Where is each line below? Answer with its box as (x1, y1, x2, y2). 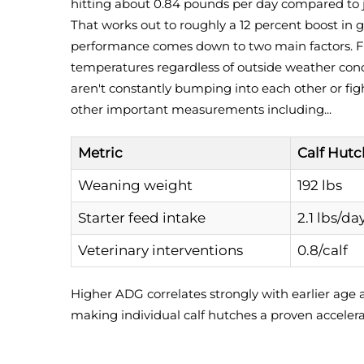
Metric (78, 145, 123, 161)
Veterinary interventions (78, 242, 243, 258)
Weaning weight (78, 177, 193, 193)
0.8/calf (297, 242, 348, 258)
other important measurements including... (71, 102, 331, 117)
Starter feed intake (78, 210, 206, 226)
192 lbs (297, 177, 342, 193)
